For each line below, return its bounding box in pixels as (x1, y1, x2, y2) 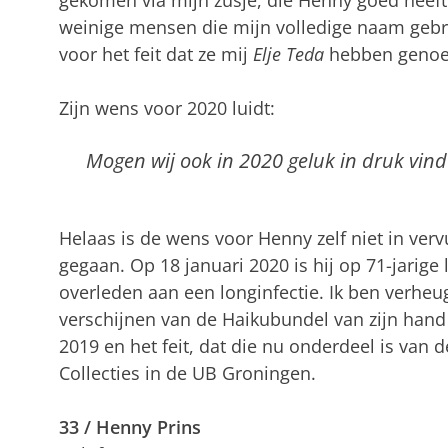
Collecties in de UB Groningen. (58, 360, 316, 385)
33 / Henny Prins (58, 414, 201, 439)
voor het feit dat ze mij (58, 41, 253, 66)
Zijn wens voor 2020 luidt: (58, 95, 275, 120)
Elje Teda (252, 41, 324, 66)
